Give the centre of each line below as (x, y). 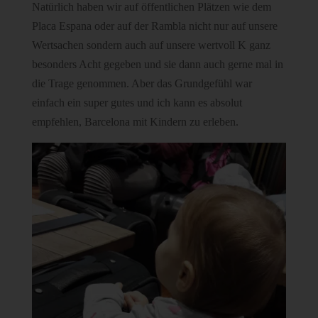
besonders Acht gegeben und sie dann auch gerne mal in (157, 64)
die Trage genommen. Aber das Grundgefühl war (142, 83)
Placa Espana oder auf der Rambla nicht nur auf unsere (154, 26)
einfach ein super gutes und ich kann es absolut (137, 103)
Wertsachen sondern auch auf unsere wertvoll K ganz (151, 45)
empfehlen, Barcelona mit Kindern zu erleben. (135, 122)
